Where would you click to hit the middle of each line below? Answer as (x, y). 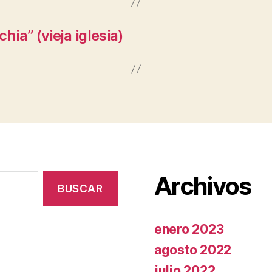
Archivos (203, 186)
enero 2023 (189, 229)
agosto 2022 (193, 250)
